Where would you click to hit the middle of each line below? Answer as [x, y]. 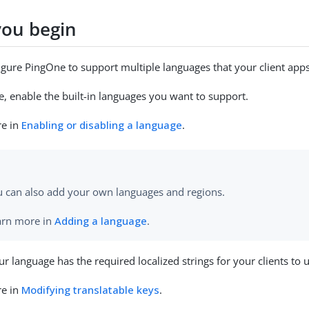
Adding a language [101, 220]
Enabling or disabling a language [102, 125]
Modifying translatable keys [91, 289]
